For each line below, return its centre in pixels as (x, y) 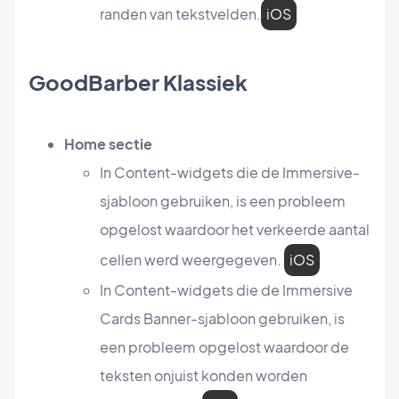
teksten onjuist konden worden (204, 376)
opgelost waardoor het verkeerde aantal (235, 230)
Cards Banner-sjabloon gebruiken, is (222, 319)
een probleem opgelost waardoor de (224, 347)
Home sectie (108, 144)
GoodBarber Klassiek (138, 82)
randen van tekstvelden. (180, 14)
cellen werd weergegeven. (192, 260)
